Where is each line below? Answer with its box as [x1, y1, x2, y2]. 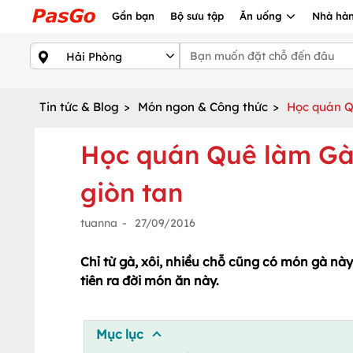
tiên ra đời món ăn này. [80, 273, 219, 288]
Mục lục [95, 325, 143, 342]
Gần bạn [112, 9, 154, 22]
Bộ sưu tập [170, 9, 224, 22]
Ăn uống [240, 9, 285, 22]
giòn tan [80, 176, 183, 208]
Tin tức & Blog [39, 99, 119, 114]
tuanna [80, 216, 117, 230]
